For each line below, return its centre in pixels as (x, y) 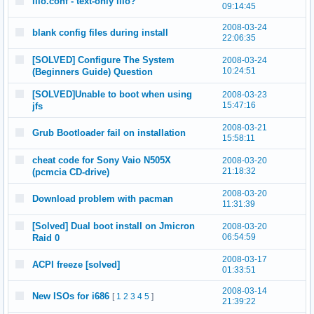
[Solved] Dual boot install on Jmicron (114, 226)
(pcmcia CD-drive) (71, 172)
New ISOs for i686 (71, 296)
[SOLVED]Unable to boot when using (112, 94)
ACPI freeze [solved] (76, 265)
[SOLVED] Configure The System (103, 60)
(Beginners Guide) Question (93, 72)
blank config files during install (100, 33)
